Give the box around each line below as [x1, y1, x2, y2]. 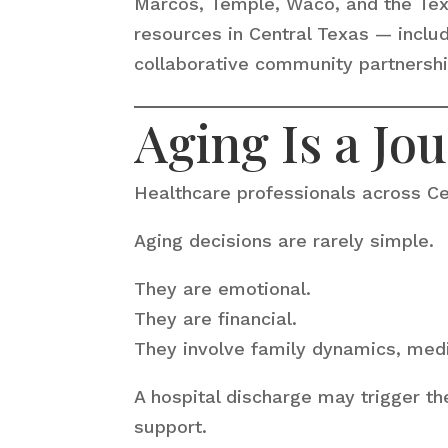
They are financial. [134, 307, 298, 329]
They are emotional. [134, 277, 312, 299]
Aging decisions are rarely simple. [134, 229, 435, 251]
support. [134, 415, 208, 437]
